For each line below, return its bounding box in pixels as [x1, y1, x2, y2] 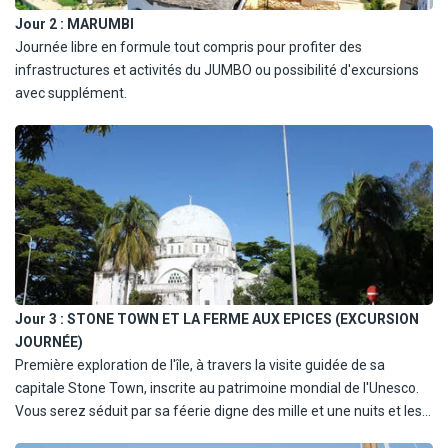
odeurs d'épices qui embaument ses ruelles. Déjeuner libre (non [15, 425, 413, 442]
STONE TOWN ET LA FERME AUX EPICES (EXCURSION [67, 310, 419, 327]
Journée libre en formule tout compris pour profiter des [15, 38, 362, 55]
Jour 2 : [15, 15, 67, 32]
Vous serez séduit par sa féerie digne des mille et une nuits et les [15, 402, 422, 419]
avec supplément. [15, 84, 127, 101]
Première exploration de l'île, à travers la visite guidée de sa [15, 356, 385, 373]
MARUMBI [67, 15, 134, 32]
